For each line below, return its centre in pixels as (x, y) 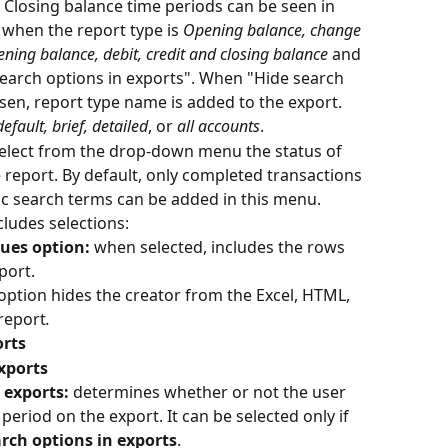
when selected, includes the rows (221, 247)
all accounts (218, 126)
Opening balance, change (274, 30)
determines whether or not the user (211, 392)
